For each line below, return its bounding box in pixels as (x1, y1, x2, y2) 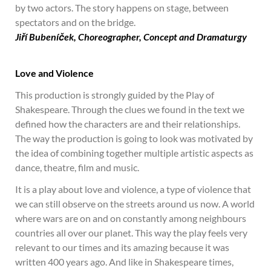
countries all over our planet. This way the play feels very (15, 227, 247, 238)
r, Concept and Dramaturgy (136, 31, 247, 42)
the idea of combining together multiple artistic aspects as (15, 147, 253, 158)
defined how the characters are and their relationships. (15, 118, 240, 129)
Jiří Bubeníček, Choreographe (15, 31, 136, 42)
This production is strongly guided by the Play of (15, 89, 214, 100)
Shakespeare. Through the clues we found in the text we (15, 103, 244, 115)
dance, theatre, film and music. (15, 162, 139, 173)
